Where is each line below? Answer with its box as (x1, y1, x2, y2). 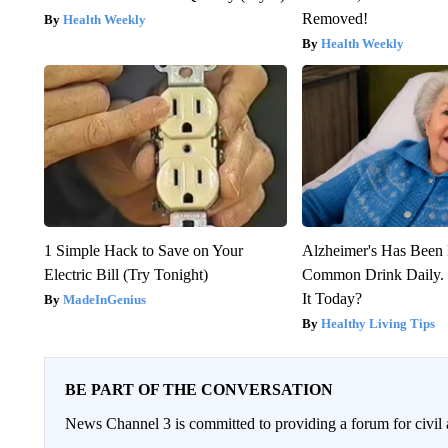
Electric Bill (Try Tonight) (43, 266, 208, 284)
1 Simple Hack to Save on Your (43, 242, 243, 260)
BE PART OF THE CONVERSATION (64, 381, 333, 399)
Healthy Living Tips (321, 316, 436, 332)
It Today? (302, 290, 363, 308)
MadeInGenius (62, 292, 146, 308)
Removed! (302, 10, 369, 28)
